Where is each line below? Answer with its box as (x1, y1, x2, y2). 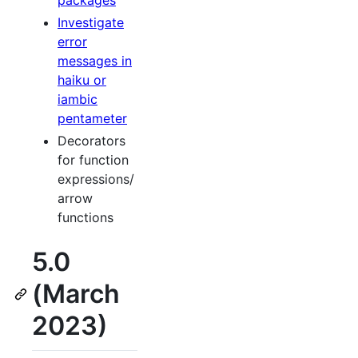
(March (32, 278, 120, 310)
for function (58, 152, 129, 169)
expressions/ (58, 171, 134, 188)
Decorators (58, 133, 125, 149)
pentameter (58, 110, 127, 127)
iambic (58, 91, 97, 108)
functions (58, 209, 113, 226)
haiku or (58, 72, 106, 89)
